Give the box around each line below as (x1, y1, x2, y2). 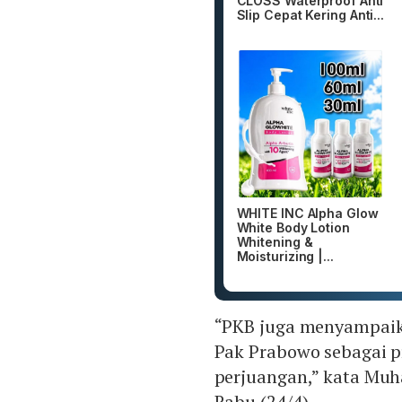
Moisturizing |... (236, 249, 334, 265)
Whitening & (236, 234, 313, 250)
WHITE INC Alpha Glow (236, 205, 379, 222)
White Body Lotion (236, 220, 350, 236)
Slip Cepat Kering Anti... (236, 6, 384, 22)
